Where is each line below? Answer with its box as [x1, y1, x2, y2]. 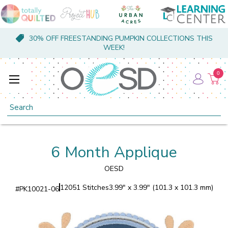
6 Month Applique [51, 141, 177, 163]
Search [7, 99, 30, 109]
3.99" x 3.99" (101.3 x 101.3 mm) [108, 182, 213, 192]
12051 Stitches [60, 182, 109, 192]
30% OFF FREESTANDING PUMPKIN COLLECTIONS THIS [28, 34, 213, 43]
